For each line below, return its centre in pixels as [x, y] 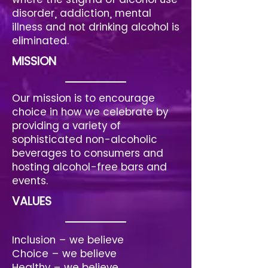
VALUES [32, 201]
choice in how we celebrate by [90, 112]
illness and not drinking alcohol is [96, 27]
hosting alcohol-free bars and [89, 167]
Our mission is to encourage [83, 98]
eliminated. [41, 41]
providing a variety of [66, 126]
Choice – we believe [64, 254]
